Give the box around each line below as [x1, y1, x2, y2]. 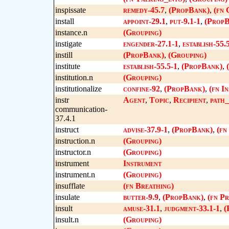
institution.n [55, 73, 93, 82]
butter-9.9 [123, 193, 158, 201]
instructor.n [55, 148, 91, 156]
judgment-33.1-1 [164, 204, 220, 213]
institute [55, 62, 80, 71]
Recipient [173, 96, 206, 104]
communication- [55, 105, 107, 113]
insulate [55, 193, 80, 201]
